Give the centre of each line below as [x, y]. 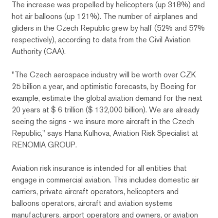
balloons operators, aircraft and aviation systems [92, 203]
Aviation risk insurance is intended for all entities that [99, 168]
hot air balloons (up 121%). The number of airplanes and [105, 16]
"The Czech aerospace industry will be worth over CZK [104, 74]
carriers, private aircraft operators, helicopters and [95, 191]
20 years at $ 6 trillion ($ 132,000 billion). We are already [106, 109]
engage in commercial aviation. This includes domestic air [105, 180]
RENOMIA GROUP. [44, 145]
